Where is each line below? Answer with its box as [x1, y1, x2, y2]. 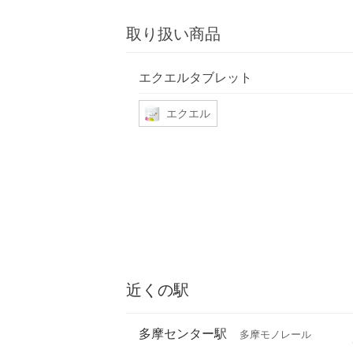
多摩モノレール [240, 329, 311, 341]
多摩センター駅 [139, 325, 227, 342]
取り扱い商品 [126, 24, 221, 44]
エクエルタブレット [139, 69, 252, 85]
